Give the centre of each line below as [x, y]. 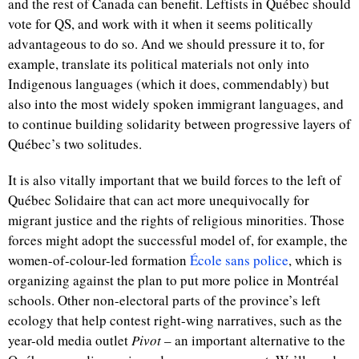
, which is [315, 260]
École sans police [239, 260]
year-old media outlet [70, 340]
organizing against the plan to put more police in [147, 280]
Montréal [313, 280]
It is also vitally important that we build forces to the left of [175, 180]
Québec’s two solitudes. [75, 144]
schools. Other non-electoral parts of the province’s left [164, 300]
